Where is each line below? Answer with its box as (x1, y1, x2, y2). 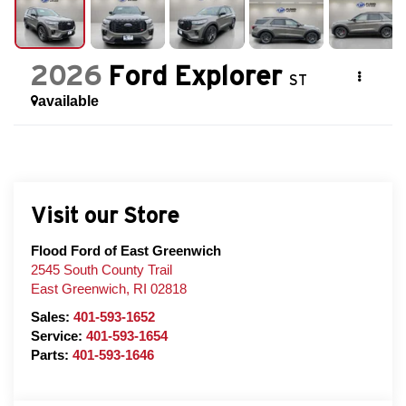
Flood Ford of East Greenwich (30, 243, 221, 258)
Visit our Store (30, 202, 179, 227)
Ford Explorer (107, 61, 282, 92)
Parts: (30, 347, 72, 362)
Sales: (30, 309, 73, 324)
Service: (30, 328, 86, 343)
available (37, 93, 99, 110)
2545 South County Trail (30, 262, 172, 277)
